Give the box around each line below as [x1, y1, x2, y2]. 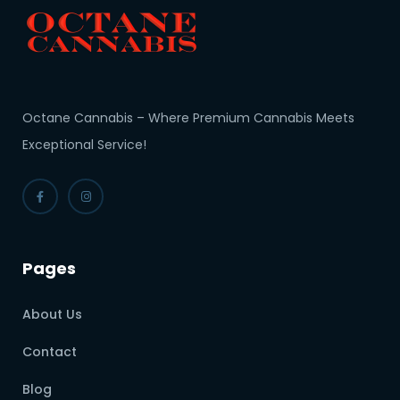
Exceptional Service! [22, 136, 146, 154]
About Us [22, 305, 82, 324]
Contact [22, 343, 77, 362]
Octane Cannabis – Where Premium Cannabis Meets [22, 109, 354, 128]
